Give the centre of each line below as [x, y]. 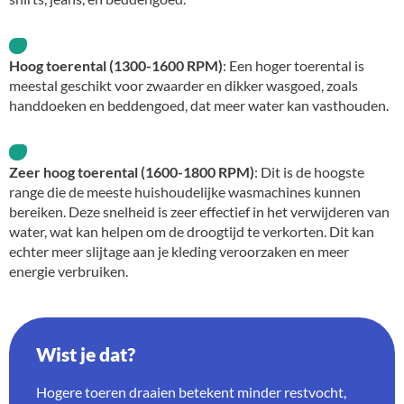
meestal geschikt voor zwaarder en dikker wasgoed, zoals [184, 86]
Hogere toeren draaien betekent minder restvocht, [191, 392]
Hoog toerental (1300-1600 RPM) [116, 66]
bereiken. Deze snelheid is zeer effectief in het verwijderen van [199, 212]
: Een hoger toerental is [294, 66]
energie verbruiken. [69, 271]
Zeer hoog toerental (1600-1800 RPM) [132, 172]
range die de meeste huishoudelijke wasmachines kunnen [185, 192]
